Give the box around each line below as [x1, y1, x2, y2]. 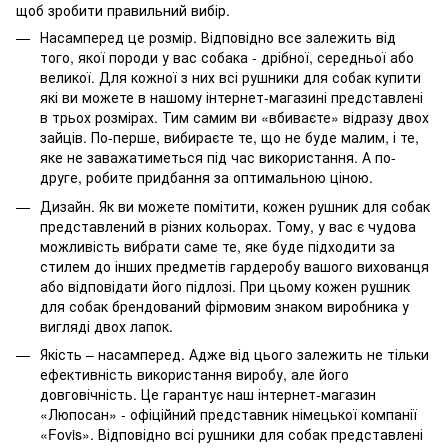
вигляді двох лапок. [40, 315, 173, 336]
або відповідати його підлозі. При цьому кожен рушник [40, 275, 410, 296]
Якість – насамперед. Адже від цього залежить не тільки [40, 344, 429, 365]
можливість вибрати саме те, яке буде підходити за [40, 235, 395, 256]
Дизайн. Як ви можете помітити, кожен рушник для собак [40, 195, 430, 216]
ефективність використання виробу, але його [40, 364, 349, 385]
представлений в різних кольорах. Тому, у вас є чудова [40, 215, 416, 236]
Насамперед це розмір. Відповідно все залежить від [40, 27, 396, 48]
